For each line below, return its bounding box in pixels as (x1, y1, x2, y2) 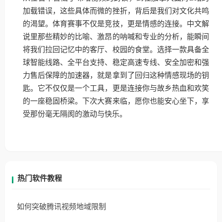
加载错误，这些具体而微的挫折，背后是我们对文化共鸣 (23, 7, 209, 15)
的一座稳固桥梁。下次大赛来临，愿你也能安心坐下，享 (23, 97, 209, 106)
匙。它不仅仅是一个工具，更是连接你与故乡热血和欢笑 (23, 84, 209, 93)
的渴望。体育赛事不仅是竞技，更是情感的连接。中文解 (23, 20, 209, 28)
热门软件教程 (17, 173, 62, 183)
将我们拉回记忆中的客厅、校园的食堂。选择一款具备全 (23, 46, 209, 54)
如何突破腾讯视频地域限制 (17, 202, 106, 212)
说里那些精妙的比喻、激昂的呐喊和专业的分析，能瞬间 (23, 33, 209, 41)
